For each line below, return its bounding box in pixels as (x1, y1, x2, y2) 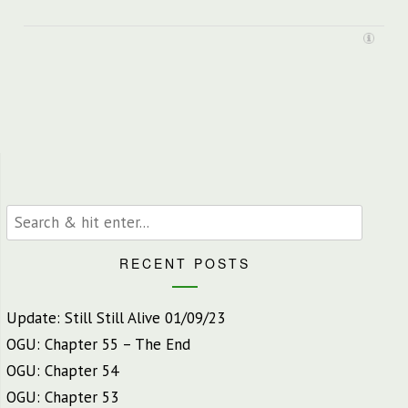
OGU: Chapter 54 (6, 360, 118, 381)
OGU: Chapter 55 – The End (6, 333, 190, 354)
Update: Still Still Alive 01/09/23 (6, 307, 225, 328)
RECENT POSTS (118, 252, 250, 276)
